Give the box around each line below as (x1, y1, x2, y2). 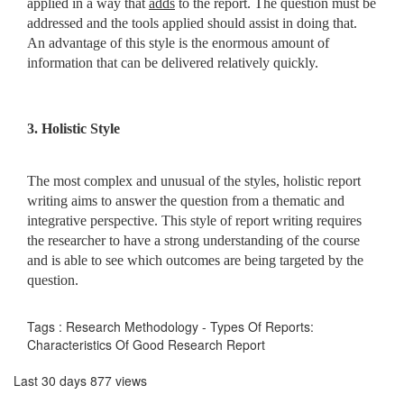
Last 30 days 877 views (14, 371, 147, 390)
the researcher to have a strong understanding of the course (27, 232, 360, 248)
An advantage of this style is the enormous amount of (27, 34, 329, 50)
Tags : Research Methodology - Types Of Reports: (27, 317, 314, 335)
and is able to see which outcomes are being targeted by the (27, 252, 363, 268)
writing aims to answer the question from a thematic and (27, 192, 344, 208)
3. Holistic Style (27, 120, 120, 136)
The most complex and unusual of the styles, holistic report (27, 172, 361, 188)
